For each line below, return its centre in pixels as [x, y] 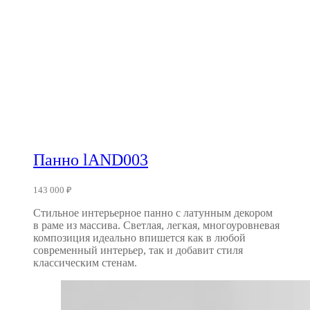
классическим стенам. [85, 262]
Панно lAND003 [91, 160]
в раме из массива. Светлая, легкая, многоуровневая [156, 225]
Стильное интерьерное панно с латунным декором [153, 212]
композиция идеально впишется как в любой [139, 237]
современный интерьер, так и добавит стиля [138, 250]
